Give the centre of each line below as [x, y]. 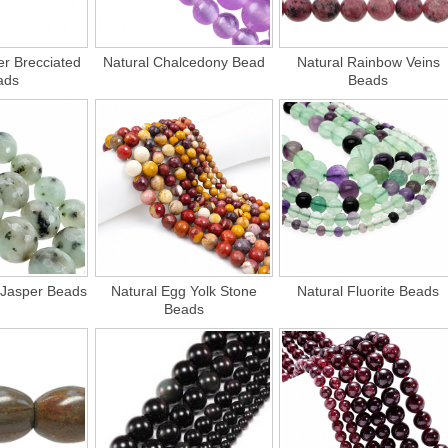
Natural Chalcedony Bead [183, 62]
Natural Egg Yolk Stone [183, 291]
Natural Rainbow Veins [368, 62]
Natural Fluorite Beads [368, 291]
